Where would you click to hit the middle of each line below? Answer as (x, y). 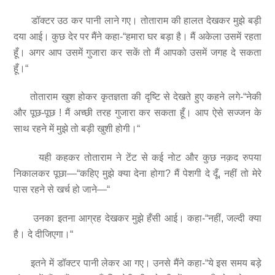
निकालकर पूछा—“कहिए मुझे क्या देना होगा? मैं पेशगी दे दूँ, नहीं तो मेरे (137, 174)
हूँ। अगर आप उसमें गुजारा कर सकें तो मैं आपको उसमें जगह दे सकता (137, 52)
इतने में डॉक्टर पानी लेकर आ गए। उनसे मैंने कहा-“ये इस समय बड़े (137, 263)
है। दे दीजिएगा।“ (44, 234)
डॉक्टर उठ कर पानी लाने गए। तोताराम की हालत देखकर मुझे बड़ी (137, 20)
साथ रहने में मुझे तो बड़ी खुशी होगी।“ (77, 129)
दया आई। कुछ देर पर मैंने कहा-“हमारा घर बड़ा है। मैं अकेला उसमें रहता (137, 36)
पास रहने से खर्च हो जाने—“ (62, 190)
